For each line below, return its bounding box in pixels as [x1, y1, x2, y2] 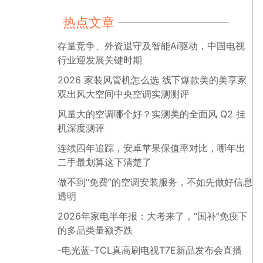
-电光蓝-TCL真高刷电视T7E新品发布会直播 [58, 244, 242, 256]
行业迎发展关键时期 [58, 54, 142, 66]
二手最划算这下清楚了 [58, 156, 151, 168]
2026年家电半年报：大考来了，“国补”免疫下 [58, 210, 248, 222]
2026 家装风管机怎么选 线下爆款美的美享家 [58, 74, 247, 86]
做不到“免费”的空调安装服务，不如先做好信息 [58, 176, 252, 188]
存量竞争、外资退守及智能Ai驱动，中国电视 [58, 40, 245, 52]
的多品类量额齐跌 [58, 224, 133, 236]
